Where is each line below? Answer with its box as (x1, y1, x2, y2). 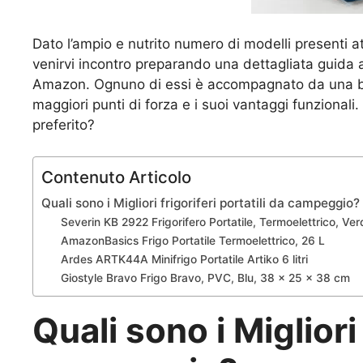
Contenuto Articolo (41, 166, 191, 187)
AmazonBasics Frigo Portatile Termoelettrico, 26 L (61, 233, 326, 247)
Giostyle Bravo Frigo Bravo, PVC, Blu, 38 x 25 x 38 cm (61, 271, 351, 284)
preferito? (32, 117, 95, 134)
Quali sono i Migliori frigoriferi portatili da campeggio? (41, 194, 360, 211)
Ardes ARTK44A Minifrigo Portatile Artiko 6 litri (61, 252, 309, 266)
